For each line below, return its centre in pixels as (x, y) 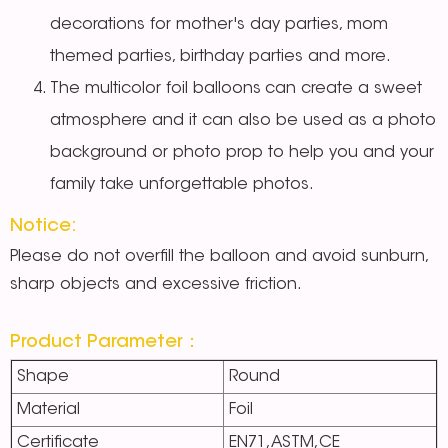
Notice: (43, 227)
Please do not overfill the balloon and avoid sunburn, (219, 257)
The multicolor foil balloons (155, 89)
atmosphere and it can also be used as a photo (243, 121)
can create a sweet (343, 89)
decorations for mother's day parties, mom (219, 25)
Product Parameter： (105, 343)
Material (48, 410)
